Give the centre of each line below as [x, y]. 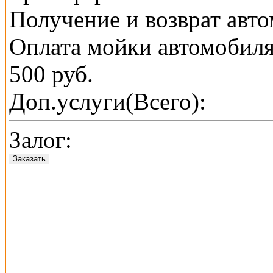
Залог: [41, 140]
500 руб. [51, 74]
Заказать [29, 159]
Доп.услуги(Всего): [108, 102]
